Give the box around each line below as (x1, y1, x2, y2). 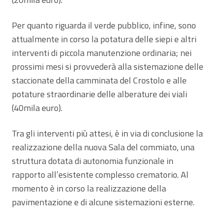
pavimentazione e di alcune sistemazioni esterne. (12, 195, 194, 209)
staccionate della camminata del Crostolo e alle (12, 73, 187, 87)
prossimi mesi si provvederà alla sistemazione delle (12, 59, 203, 73)
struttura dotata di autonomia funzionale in (12, 154, 173, 167)
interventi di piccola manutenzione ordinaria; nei (12, 46, 192, 59)
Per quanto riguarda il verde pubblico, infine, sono (12, 18, 196, 32)
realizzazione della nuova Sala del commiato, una (12, 140, 194, 154)
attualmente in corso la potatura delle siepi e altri (12, 32, 196, 46)
